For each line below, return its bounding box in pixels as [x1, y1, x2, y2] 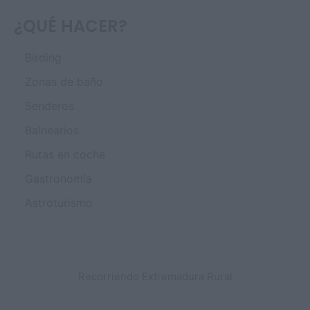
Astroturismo [25, 196, 93, 210]
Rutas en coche [25, 147, 105, 161]
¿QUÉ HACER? [14, 15, 127, 37]
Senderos [25, 99, 74, 113]
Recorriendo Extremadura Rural [77, 269, 232, 283]
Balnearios [25, 123, 79, 137]
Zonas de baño [25, 75, 103, 89]
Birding [25, 51, 62, 64]
